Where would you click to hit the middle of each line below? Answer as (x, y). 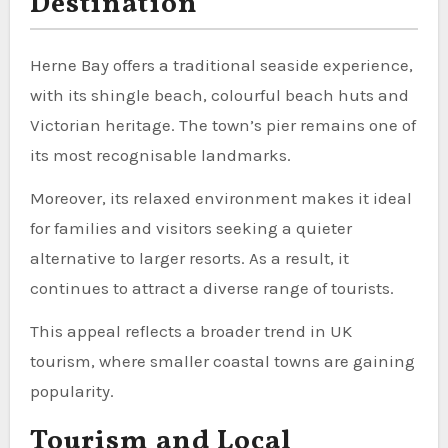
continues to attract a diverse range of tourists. (211, 287)
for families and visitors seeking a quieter (190, 227)
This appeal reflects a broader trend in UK (190, 330)
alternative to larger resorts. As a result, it (189, 257)
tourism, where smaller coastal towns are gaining (222, 360)
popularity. (71, 390)
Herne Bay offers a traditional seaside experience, (221, 64)
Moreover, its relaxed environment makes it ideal (220, 197)
